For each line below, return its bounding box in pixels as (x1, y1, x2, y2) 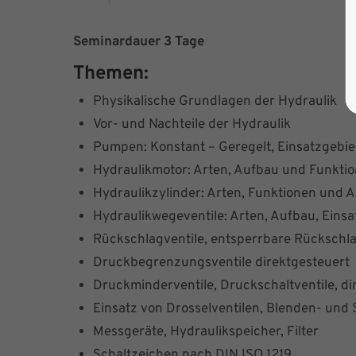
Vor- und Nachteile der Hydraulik (93, 115, 291, 133)
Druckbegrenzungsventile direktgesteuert (93, 253, 350, 272)
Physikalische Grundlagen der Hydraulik (93, 92, 337, 110)
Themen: (73, 61, 149, 86)
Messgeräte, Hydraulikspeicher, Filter (93, 323, 319, 341)
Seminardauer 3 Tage (73, 33, 204, 51)
